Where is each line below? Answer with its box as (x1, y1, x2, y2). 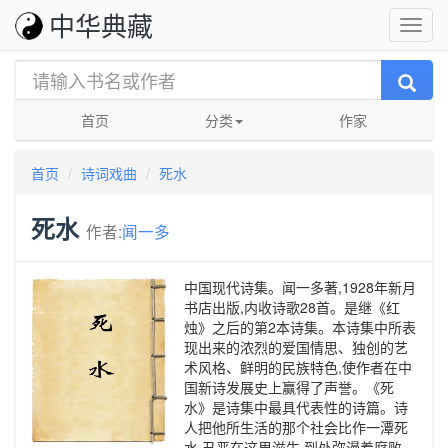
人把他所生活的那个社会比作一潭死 (184, 417, 408, 437)
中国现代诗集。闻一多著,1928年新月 (184, 277, 416, 297)
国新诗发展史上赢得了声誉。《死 (184, 377, 394, 397)
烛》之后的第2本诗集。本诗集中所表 (184, 317, 416, 337)
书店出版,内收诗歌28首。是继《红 (184, 297, 400, 317)
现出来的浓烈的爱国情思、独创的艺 (184, 337, 408, 357)
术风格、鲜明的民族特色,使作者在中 (184, 357, 412, 377)
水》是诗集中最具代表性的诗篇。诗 (184, 397, 408, 417)
